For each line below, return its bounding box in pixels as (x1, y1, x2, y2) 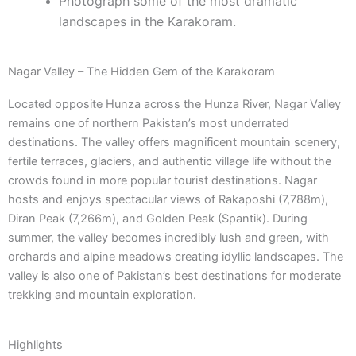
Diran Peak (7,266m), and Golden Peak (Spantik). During (8, 211, 308, 226)
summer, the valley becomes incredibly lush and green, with (8, 230, 329, 246)
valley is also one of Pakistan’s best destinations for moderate (8, 269, 341, 284)
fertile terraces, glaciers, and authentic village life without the (8, 154, 331, 169)
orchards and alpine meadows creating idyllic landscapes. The (8, 250, 343, 265)
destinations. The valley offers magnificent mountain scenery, (8, 135, 340, 150)
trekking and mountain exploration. (8, 288, 196, 303)
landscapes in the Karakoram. (58, 14, 236, 30)
